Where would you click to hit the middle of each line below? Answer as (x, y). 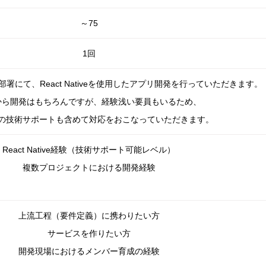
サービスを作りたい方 (89, 233)
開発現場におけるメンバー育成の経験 (89, 251)
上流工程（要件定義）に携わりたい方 (89, 216)
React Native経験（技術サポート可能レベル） (89, 150)
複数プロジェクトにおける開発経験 (89, 167)
